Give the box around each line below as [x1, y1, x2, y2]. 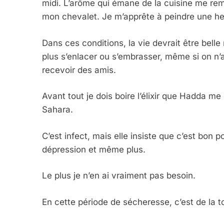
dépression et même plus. [42, 144, 145, 154]
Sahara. [42, 104, 73, 115]
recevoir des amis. [42, 64, 116, 75]
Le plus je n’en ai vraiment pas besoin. [42, 170, 195, 181]
